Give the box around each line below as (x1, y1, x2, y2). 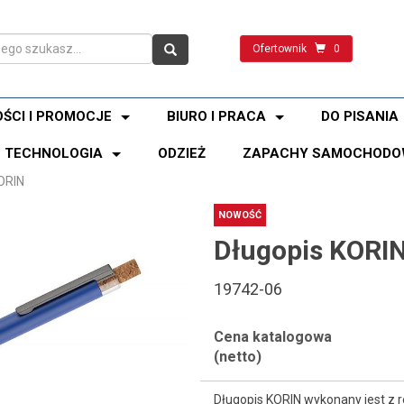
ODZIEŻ (158, 145, 206, 161)
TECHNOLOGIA (5, 145, 103, 161)
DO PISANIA (321, 108, 399, 124)
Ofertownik (252, 41, 307, 55)
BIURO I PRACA (167, 108, 266, 124)
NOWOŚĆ (218, 209, 262, 221)
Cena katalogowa (214, 328, 332, 345)
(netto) (214, 348, 262, 365)
